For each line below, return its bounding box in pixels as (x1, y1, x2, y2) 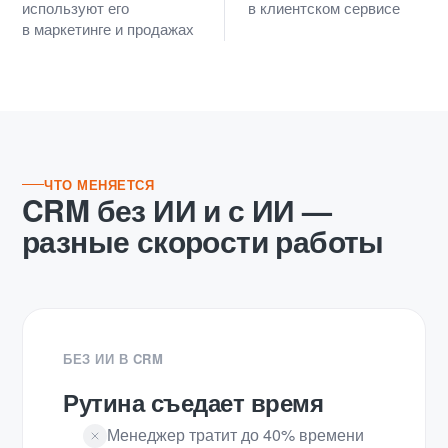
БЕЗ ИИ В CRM (63, 348, 164, 368)
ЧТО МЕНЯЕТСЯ (44, 174, 155, 194)
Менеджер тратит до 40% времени (107, 422, 364, 446)
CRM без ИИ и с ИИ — (22, 187, 332, 231)
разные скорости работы (22, 218, 384, 262)
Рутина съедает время (63, 384, 324, 419)
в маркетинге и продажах (22, 17, 194, 39)
